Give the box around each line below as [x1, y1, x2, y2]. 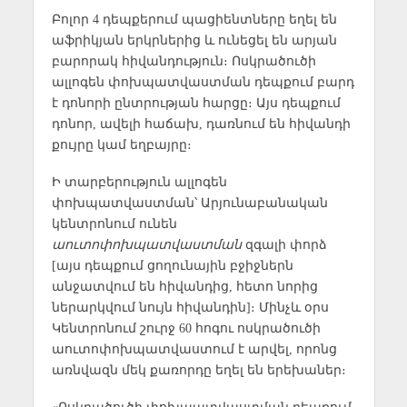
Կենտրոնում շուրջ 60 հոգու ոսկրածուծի [51, 320, 321, 335]
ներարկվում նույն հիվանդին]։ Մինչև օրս [51, 299, 329, 314]
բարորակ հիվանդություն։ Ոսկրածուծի [51, 53, 316, 68]
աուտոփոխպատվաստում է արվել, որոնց [51, 341, 337, 356]
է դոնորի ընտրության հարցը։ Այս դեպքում [51, 94, 341, 110]
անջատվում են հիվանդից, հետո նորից [51, 278, 318, 293]
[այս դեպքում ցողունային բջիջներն [51, 257, 293, 273]
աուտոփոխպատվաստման [51, 236, 242, 252]
